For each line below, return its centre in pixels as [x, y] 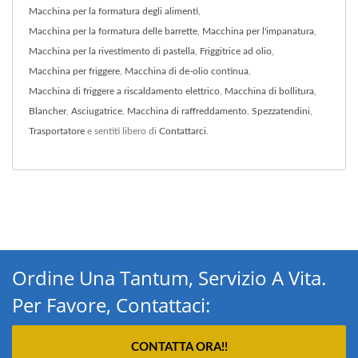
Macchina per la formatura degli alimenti [113, 11]
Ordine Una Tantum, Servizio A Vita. [169, 277]
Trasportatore [57, 131]
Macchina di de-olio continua [187, 71]
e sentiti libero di [122, 131]
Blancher [48, 111]
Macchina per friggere [74, 71]
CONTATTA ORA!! [179, 347]
